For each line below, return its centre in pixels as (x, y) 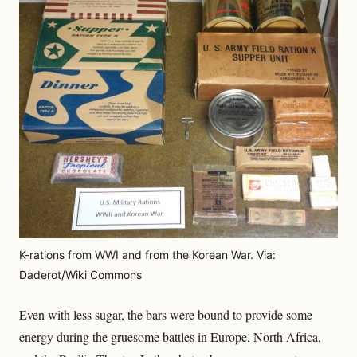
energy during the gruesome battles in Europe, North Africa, (170, 336)
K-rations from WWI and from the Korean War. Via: (147, 254)
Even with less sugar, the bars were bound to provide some (166, 314)
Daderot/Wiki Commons (80, 274)
